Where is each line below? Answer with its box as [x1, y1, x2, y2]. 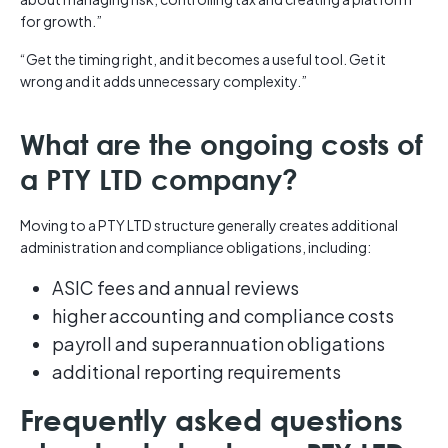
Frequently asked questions [20, 401, 403, 438]
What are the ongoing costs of [20, 127, 423, 162]
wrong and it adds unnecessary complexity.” [20, 72, 307, 91]
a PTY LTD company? [20, 162, 298, 197]
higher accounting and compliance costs [52, 304, 394, 328]
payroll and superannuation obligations [52, 332, 385, 356]
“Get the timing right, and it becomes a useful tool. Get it [20, 50, 386, 69]
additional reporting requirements [52, 360, 341, 384]
